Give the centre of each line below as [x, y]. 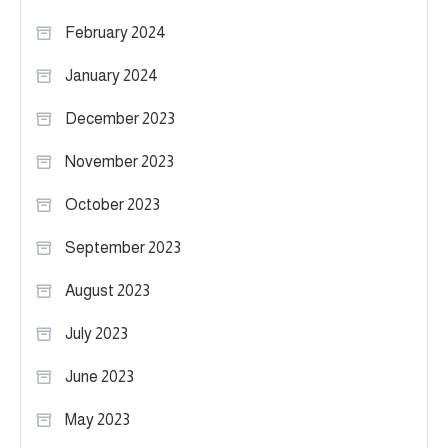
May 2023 [97, 419]
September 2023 [123, 247]
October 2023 [112, 204]
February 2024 [115, 32]
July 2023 [96, 333]
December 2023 [120, 118]
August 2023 [107, 290]
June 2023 [99, 376]
